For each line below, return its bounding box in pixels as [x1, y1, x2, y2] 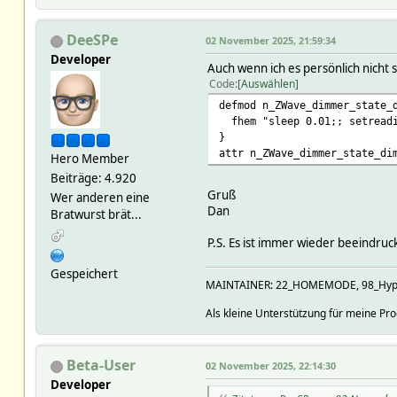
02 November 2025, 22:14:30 [205, 359, 336, 373]
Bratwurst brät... [50, 206, 142, 223]
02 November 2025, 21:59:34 [205, 34, 336, 48]
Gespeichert [50, 266, 118, 283]
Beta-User [66, 355, 136, 376]
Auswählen [240, 76, 295, 92]
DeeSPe [66, 30, 118, 51]
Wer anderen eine [50, 190, 150, 206]
